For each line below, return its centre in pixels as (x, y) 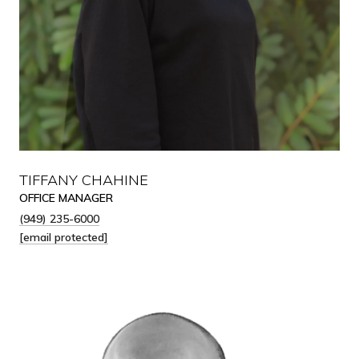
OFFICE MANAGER (66, 198)
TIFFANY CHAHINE (84, 180)
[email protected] (64, 237)
